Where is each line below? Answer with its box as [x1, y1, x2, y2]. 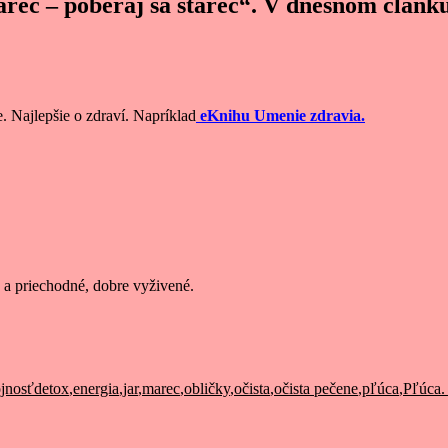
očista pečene [274, 380, 358, 397]
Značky [33, 344, 81, 361]
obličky [184, 380, 230, 397]
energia [73, 380, 119, 397]
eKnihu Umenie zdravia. [196, 107, 365, 124]
